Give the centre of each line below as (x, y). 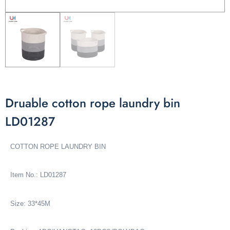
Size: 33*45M (30, 203)
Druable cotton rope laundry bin (93, 103)
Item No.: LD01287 (38, 175)
